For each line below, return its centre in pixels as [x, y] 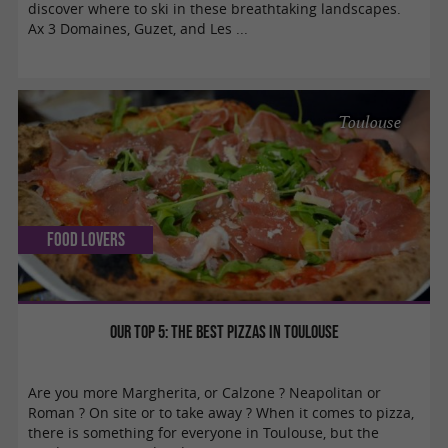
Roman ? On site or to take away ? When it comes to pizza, [221, 412]
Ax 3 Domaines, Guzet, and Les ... [138, 28]
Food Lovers [85, 239]
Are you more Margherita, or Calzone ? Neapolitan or [205, 392]
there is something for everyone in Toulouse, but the [204, 432]
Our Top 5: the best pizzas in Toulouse [224, 331]
